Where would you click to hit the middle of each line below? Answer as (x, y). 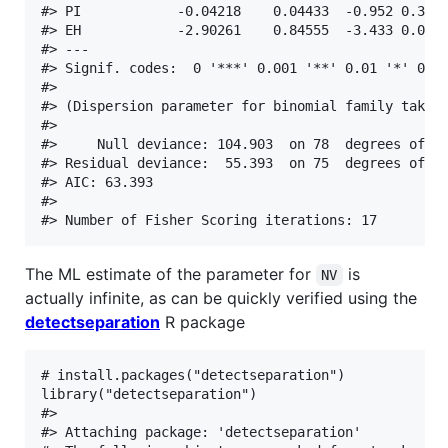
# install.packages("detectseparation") (193, 374)
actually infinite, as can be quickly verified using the (221, 297)
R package (202, 321)
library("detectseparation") (149, 393)
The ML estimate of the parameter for (170, 273)
